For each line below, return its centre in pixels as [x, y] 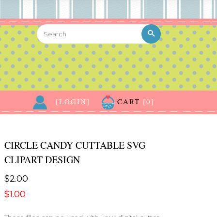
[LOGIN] [73, 101]
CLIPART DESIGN [42, 160]
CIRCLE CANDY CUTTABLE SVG [75, 145]
